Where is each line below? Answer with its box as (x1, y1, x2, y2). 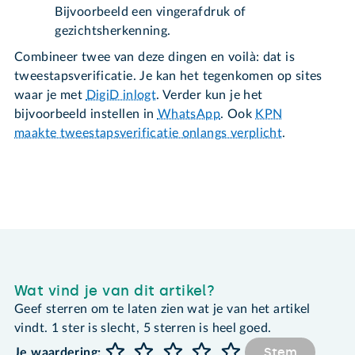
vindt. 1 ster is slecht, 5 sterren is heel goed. (14, 322, 272, 335)
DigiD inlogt (86, 89, 157, 102)
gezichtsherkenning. (55, 25, 171, 38)
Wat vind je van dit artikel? (14, 282, 216, 300)
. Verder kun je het (156, 89, 263, 102)
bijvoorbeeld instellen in (14, 108, 158, 121)
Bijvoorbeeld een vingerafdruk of (55, 6, 246, 19)
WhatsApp (157, 108, 221, 121)
